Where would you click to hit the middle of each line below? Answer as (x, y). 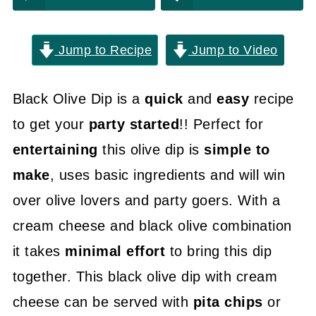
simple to (237, 150)
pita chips (230, 302)
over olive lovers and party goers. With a (146, 200)
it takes (39, 251)
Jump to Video (233, 50)
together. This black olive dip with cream (145, 276)
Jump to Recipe (103, 50)
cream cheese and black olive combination (152, 226)
